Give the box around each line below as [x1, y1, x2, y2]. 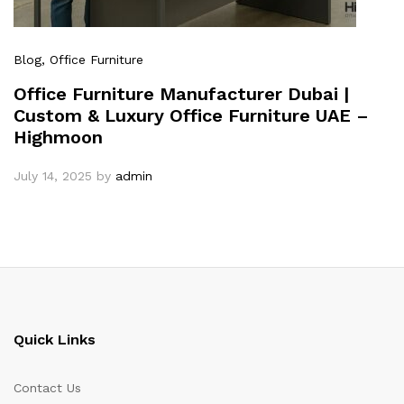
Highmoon [14, 126, 103, 149]
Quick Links [14, 331, 96, 349]
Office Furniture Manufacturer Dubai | [14, 83, 349, 106]
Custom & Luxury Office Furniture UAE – [14, 105, 369, 127]
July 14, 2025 [14, 169, 92, 184]
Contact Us [14, 381, 81, 396]
